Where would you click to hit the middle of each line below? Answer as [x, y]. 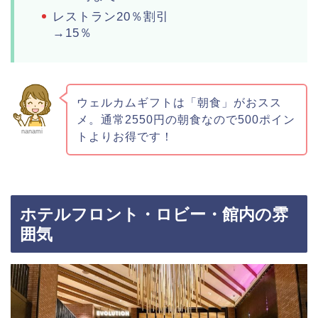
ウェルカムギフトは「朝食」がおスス [179, 102]
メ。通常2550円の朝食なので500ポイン [186, 119]
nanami [32, 131]
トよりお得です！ [125, 136]
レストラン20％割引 [111, 16]
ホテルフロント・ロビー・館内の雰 [154, 214]
